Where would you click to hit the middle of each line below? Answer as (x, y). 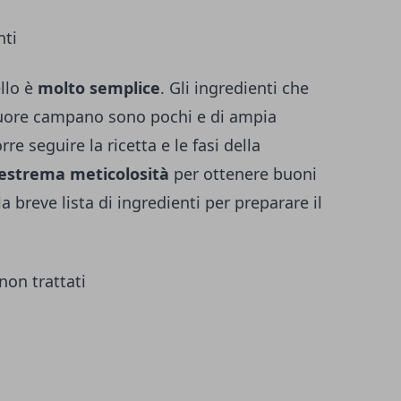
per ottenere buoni (243, 174)
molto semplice (99, 88)
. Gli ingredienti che (235, 88)
